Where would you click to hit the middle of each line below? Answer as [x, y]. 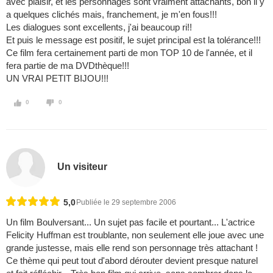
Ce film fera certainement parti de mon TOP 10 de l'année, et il [129, 53]
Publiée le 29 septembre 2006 [126, 203]
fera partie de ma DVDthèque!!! [68, 66]
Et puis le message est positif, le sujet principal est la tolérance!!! [133, 40]
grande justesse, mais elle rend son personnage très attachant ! [132, 248]
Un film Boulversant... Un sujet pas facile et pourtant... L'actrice [130, 222]
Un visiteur [83, 166]
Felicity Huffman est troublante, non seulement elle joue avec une [135, 235]
